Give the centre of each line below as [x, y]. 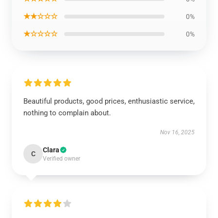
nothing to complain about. [67, 113]
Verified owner [62, 159]
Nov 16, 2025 [177, 132]
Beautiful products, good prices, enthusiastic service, [109, 101]
